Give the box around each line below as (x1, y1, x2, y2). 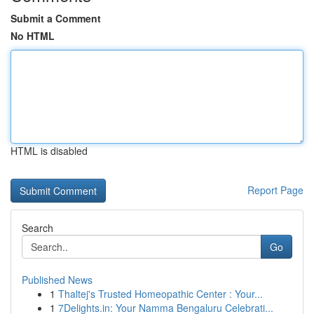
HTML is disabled (11, 144, 88, 158)
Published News (22, 273, 93, 287)
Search (22, 221, 53, 235)
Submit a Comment (11, 11, 101, 25)
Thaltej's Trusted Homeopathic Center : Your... (58, 287, 263, 301)
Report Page (247, 183, 303, 197)
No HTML (11, 29, 55, 43)
